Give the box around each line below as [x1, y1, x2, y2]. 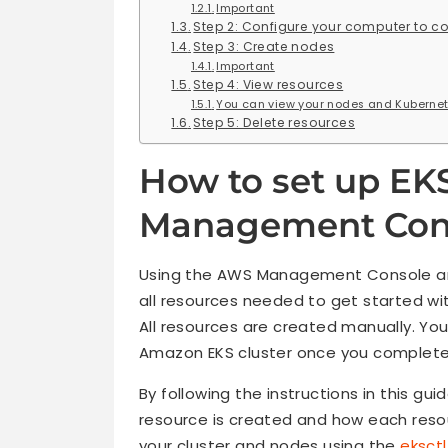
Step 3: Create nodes [193, 38, 335, 56]
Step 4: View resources [193, 76, 344, 94]
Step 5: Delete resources [193, 114, 356, 132]
